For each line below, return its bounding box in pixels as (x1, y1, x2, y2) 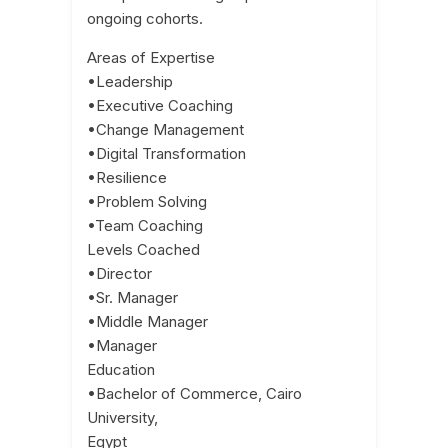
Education (87, 360, 156, 380)
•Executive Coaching (87, 96, 234, 116)
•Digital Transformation (87, 144, 247, 164)
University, (87, 408, 159, 428)
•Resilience (87, 168, 168, 188)
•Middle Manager (87, 312, 209, 332)
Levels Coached (87, 240, 201, 260)
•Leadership (87, 72, 174, 92)
